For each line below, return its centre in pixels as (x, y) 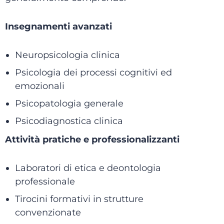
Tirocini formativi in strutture (79, 199)
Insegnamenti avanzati (58, 26)
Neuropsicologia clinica (67, 55)
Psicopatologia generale (69, 103)
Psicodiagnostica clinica (69, 121)
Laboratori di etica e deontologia (88, 168)
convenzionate (48, 212)
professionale (45, 181)
